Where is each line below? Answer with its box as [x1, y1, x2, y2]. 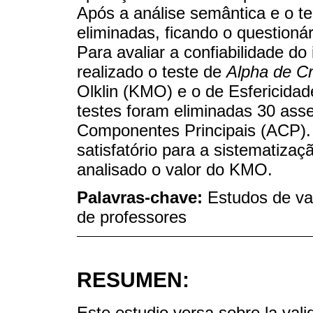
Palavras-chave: [77, 188, 208, 208]
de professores [77, 208, 187, 227]
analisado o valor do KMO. [77, 159, 272, 179]
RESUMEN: [77, 268, 189, 292]
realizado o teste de [77, 61, 226, 81]
